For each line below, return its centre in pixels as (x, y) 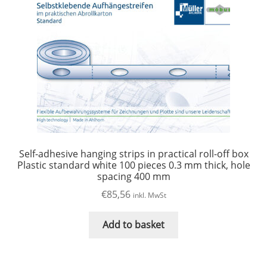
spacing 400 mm (133, 176)
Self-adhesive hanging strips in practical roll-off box (133, 153)
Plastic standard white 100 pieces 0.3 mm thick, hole (133, 165)
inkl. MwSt (149, 195)
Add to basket (133, 225)
